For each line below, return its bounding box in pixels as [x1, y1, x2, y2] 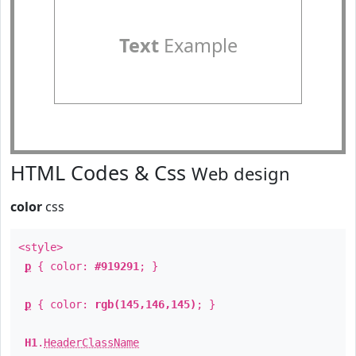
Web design [192, 161, 290, 185]
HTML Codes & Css [10, 159, 192, 186]
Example [158, 33, 238, 58]
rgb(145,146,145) [95, 298, 196, 311]
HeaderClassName [44, 336, 139, 349]
